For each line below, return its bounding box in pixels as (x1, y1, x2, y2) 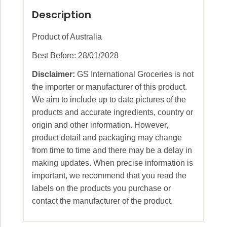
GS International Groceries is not (75, 69, 194, 79)
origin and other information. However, (32, 120, 168, 129)
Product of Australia (32, 32, 102, 41)
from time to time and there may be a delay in (32, 145, 192, 155)
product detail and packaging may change (32, 133, 182, 142)
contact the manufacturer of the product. (32, 196, 173, 205)
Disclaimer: (32, 69, 75, 79)
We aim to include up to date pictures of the (32, 95, 186, 104)
